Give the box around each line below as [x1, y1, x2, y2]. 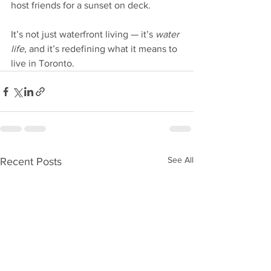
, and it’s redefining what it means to [24, 44, 180, 54]
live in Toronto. [11, 58, 74, 69]
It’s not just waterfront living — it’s [11, 29, 155, 40]
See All [168, 155, 194, 165]
